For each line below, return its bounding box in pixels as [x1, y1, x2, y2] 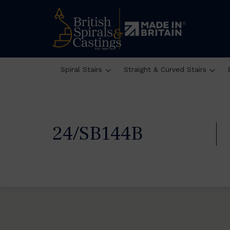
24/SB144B [52, 121, 143, 146]
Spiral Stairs [60, 65, 102, 73]
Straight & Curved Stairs [123, 65, 206, 73]
